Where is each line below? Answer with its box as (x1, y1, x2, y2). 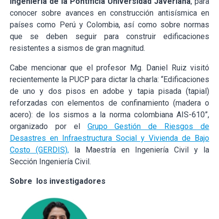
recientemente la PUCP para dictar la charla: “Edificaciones (10, 74, 209, 84)
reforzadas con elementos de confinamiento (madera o (10, 98, 209, 108)
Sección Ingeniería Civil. (10, 156, 91, 166)
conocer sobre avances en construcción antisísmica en (10, 8, 209, 18)
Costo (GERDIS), (10, 145, 69, 154)
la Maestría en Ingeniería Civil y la (74, 145, 209, 154)
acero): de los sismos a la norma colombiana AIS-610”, (10, 109, 209, 119)
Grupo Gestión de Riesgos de (87, 121, 210, 131)
